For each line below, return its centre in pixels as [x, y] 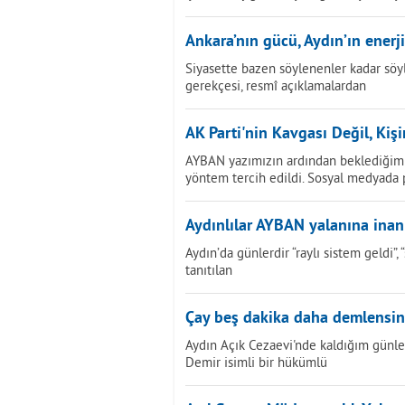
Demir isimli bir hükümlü [256, 362]
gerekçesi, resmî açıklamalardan [276, 85]
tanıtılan [209, 270]
